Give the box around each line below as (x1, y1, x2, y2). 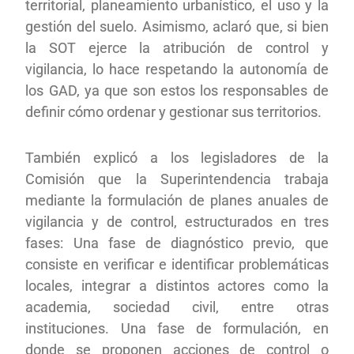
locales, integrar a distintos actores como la (25, 277, 329, 294)
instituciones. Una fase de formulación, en (25, 319, 329, 337)
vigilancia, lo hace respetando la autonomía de (25, 60, 329, 77)
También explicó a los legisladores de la (25, 149, 329, 166)
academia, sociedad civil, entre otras (25, 298, 329, 315)
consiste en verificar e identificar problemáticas (25, 255, 329, 273)
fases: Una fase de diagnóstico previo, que (25, 234, 329, 251)
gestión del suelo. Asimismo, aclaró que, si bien (25, 17, 329, 35)
